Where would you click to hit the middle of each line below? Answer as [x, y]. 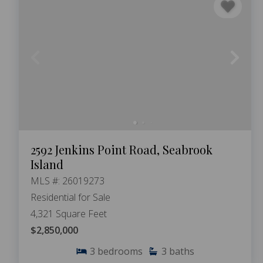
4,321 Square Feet [69, 214]
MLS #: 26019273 [68, 181]
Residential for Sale [70, 198]
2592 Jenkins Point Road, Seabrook [122, 150]
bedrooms [120, 252]
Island [47, 164]
